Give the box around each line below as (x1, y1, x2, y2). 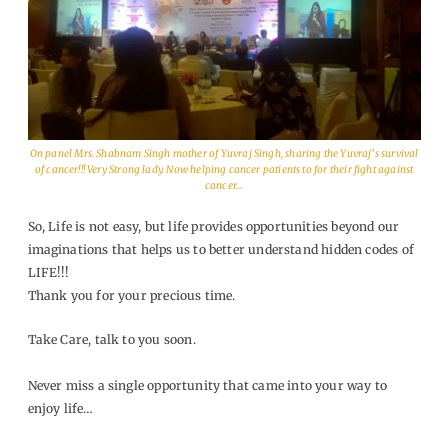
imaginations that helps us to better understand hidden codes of (27, 241, 414, 257)
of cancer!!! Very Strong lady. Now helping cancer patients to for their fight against (34, 162, 414, 176)
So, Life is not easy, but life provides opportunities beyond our (27, 218, 400, 234)
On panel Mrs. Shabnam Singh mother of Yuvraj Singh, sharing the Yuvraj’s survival (29, 146, 419, 160)
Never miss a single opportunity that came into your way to (27, 378, 388, 394)
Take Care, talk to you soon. (27, 332, 196, 348)
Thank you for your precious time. (27, 287, 236, 303)
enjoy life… (27, 401, 94, 417)
